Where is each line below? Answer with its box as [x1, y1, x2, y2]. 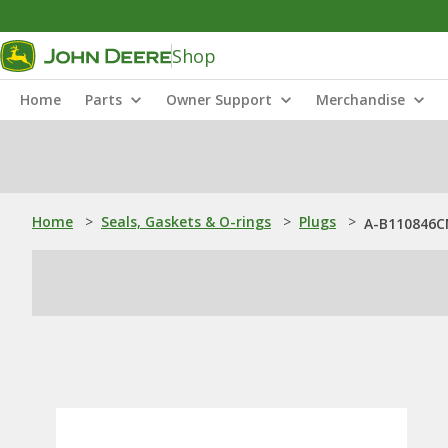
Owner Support [166, 90, 272, 109]
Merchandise [316, 90, 405, 109]
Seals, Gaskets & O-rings [101, 212, 271, 231]
